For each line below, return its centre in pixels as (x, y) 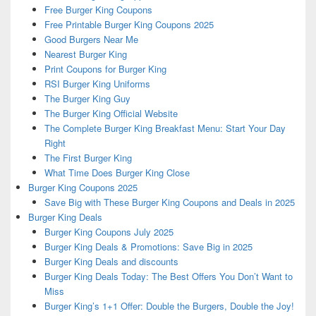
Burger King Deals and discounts (111, 262)
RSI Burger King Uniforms (97, 84)
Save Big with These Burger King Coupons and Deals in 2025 (169, 202)
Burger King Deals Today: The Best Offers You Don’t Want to (168, 276)
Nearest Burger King (85, 54)
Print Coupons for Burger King (105, 69)
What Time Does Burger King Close (117, 173)
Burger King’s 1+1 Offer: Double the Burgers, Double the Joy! (169, 306)
